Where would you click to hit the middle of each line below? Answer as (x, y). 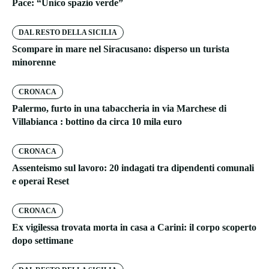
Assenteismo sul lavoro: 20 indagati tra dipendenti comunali (133, 168)
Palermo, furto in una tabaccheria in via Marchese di (119, 109)
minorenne (34, 62)
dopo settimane (43, 241)
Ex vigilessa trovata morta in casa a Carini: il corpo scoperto (134, 228)
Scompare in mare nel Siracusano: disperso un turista (121, 49)
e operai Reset (41, 181)
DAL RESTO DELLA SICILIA (68, 33)
